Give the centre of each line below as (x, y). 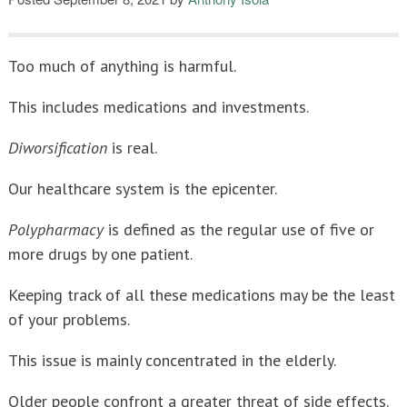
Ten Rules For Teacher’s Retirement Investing (166, 36)
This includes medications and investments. (159, 107)
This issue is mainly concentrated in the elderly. (172, 361)
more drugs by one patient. (100, 254)
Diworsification (58, 148)
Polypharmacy (56, 230)
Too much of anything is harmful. (122, 66)
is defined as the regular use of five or (239, 230)
